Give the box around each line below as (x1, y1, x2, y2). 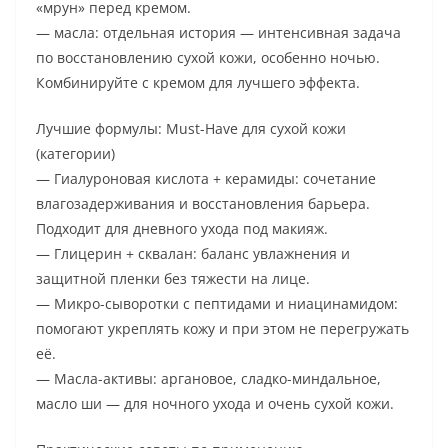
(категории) (36, 144, 115, 164)
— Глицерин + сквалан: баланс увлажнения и (36, 244, 350, 264)
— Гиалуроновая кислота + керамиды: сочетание (36, 169, 376, 189)
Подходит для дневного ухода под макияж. (36, 219, 328, 239)
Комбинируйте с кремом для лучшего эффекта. (36, 73, 360, 93)
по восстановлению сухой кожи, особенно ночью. (36, 48, 380, 68)
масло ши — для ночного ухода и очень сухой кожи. (36, 394, 394, 414)
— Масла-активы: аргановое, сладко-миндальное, (36, 369, 381, 389)
